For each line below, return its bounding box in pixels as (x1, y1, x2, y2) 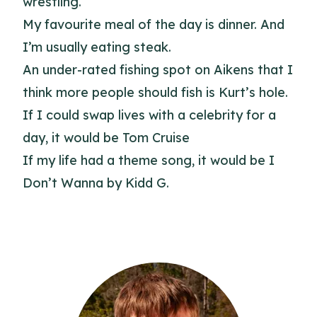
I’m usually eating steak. (23, 39, 171, 55)
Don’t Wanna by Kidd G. (23, 175, 169, 191)
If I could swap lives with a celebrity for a (23, 107, 276, 123)
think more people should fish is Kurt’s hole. (23, 84, 288, 100)
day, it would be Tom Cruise (23, 129, 190, 146)
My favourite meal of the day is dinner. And (23, 16, 284, 33)
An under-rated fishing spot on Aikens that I (23, 62, 293, 78)
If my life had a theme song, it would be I (23, 152, 275, 168)
